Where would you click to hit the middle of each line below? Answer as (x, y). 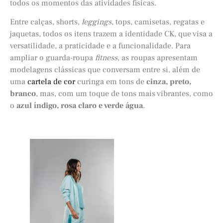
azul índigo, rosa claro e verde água (80, 106)
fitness (106, 58)
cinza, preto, (169, 82)
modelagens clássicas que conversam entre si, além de (105, 70)
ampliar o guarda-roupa (53, 58)
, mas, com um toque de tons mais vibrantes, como (124, 94)
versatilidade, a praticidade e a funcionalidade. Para (100, 46)
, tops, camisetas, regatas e (158, 22)
